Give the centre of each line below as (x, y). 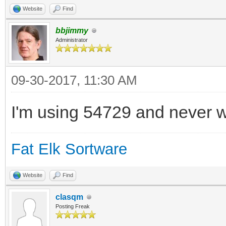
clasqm (69, 197)
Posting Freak (73, 206)
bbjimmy (72, 31)
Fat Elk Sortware (69, 149)
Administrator (72, 40)
